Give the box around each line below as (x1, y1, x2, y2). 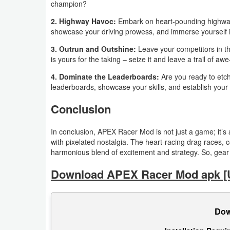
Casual (16, 174, 40, 185)
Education (16, 198, 50, 209)
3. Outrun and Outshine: (51, 43, 138, 54)
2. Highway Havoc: (51, 15, 118, 26)
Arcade (16, 103, 41, 114)
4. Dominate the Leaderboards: (51, 71, 161, 82)
